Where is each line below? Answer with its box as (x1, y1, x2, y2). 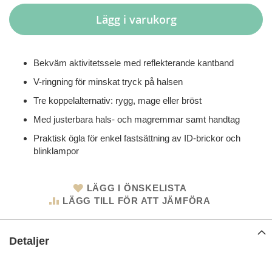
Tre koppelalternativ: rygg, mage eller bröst (33, 95, 202, 106)
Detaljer (9, 235, 49, 248)
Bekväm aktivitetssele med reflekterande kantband (33, 58, 234, 69)
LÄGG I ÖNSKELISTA (86, 183, 187, 194)
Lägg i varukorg (95, 12, 177, 27)
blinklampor (33, 146, 79, 157)
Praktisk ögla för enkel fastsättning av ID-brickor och (33, 133, 240, 144)
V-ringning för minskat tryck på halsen (33, 76, 183, 87)
